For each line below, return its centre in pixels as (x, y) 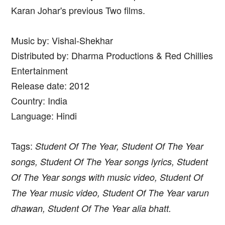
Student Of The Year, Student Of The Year (119, 146)
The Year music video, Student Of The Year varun (110, 193)
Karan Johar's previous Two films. (78, 10)
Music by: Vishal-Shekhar (62, 40)
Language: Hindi (44, 116)
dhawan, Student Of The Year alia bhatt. (91, 208)
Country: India (39, 101)
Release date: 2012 (50, 86)
